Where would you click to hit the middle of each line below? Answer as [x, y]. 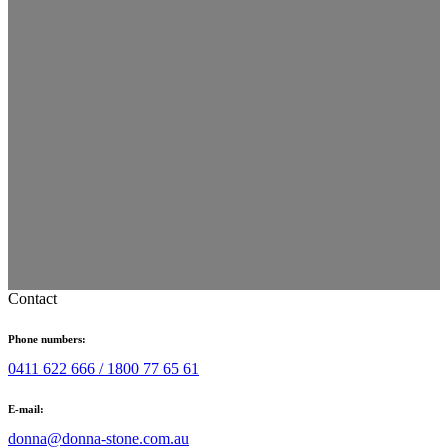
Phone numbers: [47, 338]
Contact [32, 298]
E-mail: [26, 408]
